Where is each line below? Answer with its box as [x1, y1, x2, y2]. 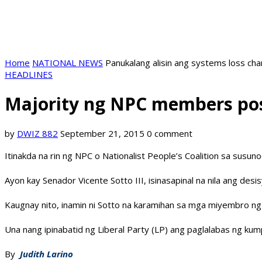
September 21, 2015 [60, 127, 144, 140]
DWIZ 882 [17, 127, 58, 140]
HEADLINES [5, 68, 53, 80]
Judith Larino [18, 248, 80, 260]
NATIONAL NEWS [32, 57, 103, 68]
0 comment [147, 127, 192, 140]
